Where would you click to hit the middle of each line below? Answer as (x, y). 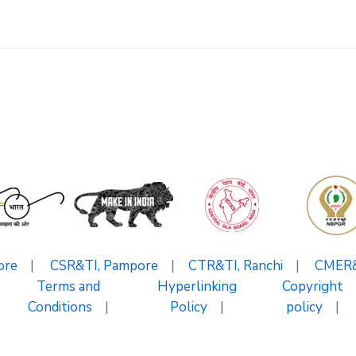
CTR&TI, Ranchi (235, 266)
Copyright (312, 286)
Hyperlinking (197, 286)
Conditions (60, 307)
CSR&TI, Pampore (104, 266)
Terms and (68, 286)
